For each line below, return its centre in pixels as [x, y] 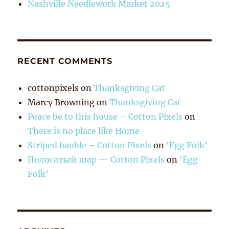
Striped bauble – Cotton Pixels [90, 145]
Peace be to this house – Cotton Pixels [105, 116]
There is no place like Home [84, 131]
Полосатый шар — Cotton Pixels [96, 159]
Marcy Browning [61, 102]
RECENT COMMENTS [65, 61]
